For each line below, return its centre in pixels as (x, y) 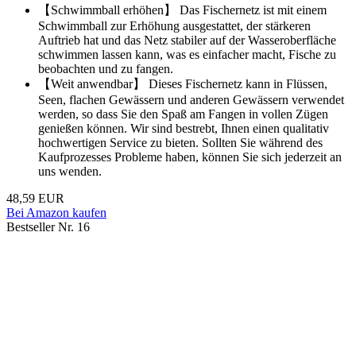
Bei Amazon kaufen (56, 213)
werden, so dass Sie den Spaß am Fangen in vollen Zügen (183, 114)
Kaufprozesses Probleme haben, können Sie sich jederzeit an (190, 157)
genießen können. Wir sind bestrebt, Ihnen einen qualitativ (184, 129)
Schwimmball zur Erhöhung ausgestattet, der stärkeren (174, 26)
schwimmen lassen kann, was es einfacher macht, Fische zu (187, 55)
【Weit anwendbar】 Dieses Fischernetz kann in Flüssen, (183, 84)
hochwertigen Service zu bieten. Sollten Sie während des (180, 143)
